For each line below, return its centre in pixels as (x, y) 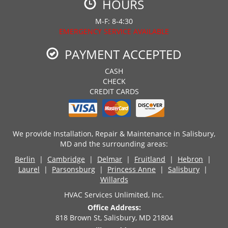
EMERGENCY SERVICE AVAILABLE (114, 31)
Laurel (29, 169)
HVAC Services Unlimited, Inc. (114, 194)
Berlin (25, 159)
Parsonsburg (74, 169)
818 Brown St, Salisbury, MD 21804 (114, 217)
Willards (114, 179)
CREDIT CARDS (114, 91)
